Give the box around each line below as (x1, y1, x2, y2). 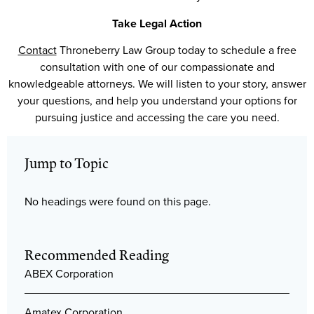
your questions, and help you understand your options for (17, 93, 297, 109)
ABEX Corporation (25, 266, 114, 282)
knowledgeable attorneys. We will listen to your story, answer (8, 76, 306, 93)
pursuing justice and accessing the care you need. (34, 109, 280, 126)
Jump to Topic (25, 153, 109, 173)
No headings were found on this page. (25, 193, 211, 210)
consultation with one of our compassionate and (39, 59, 275, 76)
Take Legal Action (112, 15, 202, 32)
